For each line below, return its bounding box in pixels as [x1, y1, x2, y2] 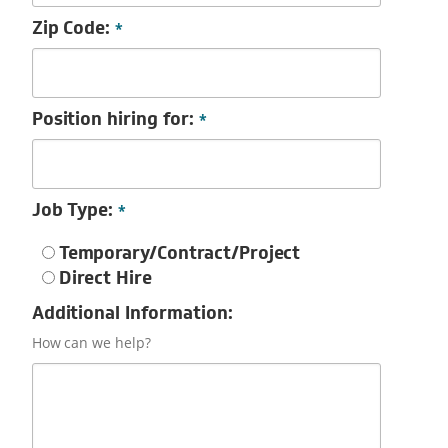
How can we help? [31, 333, 151, 353]
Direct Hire [58, 266, 153, 290]
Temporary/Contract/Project [58, 241, 301, 265]
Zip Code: [31, 16, 116, 40]
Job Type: [31, 198, 119, 222]
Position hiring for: [31, 107, 199, 131]
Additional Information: [31, 301, 233, 325]
